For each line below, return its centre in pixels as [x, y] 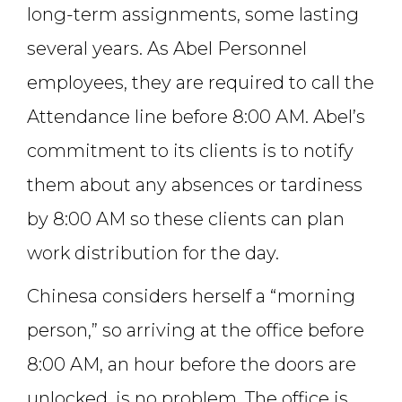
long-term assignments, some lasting [193, 15]
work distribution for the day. [153, 253]
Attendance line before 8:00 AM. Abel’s [196, 117]
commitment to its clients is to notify [190, 151]
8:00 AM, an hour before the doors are [192, 365]
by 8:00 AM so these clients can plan [186, 219]
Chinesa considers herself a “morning [191, 297]
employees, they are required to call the [201, 83]
